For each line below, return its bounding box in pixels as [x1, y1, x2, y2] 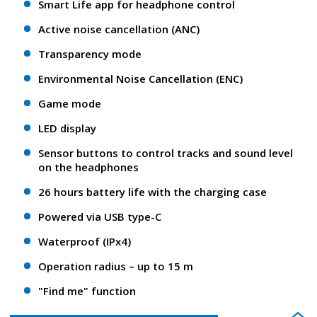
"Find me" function [38, 284, 136, 299]
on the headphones [38, 160, 139, 175]
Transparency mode [38, 47, 142, 62]
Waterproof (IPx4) [38, 234, 131, 249]
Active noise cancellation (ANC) [38, 22, 200, 37]
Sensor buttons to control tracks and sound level [38, 146, 293, 161]
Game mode [38, 96, 101, 111]
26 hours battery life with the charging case [38, 185, 267, 200]
